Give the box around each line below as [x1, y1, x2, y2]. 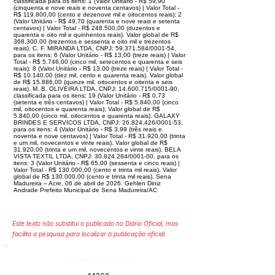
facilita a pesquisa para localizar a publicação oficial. [12, 230, 166, 238]
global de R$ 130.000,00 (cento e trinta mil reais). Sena [14, 173, 171, 180]
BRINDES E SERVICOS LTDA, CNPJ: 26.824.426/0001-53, [14, 119, 183, 126]
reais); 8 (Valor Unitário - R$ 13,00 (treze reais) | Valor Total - [14, 65, 183, 72]
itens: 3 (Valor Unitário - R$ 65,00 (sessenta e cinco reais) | [14, 160, 180, 166]
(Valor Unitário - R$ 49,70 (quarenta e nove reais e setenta [14, 18, 180, 25]
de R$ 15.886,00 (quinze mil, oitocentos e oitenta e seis [14, 79, 172, 85]
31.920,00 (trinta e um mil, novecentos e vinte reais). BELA [14, 146, 180, 153]
